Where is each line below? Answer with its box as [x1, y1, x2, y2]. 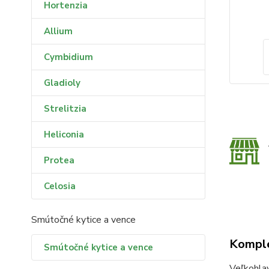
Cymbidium [44, 51, 93, 63]
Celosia [44, 180, 76, 192]
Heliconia [44, 128, 84, 141]
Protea [44, 154, 74, 166]
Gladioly [44, 77, 80, 89]
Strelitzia [44, 103, 86, 115]
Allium [44, 25, 73, 37]
